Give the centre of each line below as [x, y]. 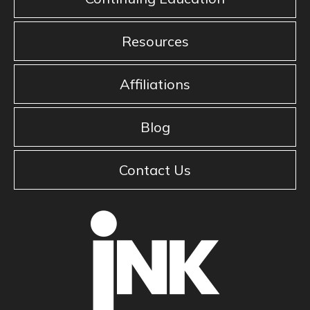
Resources [155, 42]
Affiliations [155, 84]
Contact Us [155, 170]
